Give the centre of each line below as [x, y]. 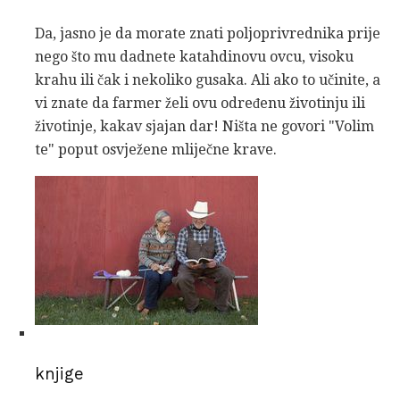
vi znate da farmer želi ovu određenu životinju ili [200, 103]
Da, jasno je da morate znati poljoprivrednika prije [208, 33]
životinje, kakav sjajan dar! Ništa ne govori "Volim [204, 126]
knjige [59, 374]
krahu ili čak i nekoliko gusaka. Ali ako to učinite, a [208, 79]
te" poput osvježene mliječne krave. [156, 149]
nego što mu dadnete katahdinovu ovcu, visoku [194, 56]
